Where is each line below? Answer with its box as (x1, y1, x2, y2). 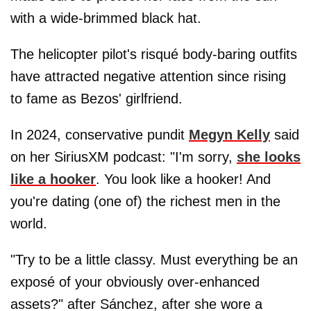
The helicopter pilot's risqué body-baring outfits (10, 47, 297, 62)
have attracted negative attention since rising (10, 69, 286, 85)
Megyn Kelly (189, 127, 270, 143)
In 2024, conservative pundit (10, 127, 189, 143)
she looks (237, 149, 301, 165)
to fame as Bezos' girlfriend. (10, 91, 183, 107)
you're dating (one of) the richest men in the (10, 194, 280, 210)
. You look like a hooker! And (96, 171, 271, 187)
